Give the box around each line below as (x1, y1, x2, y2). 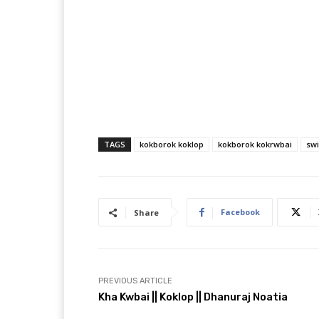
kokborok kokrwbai (218, 139, 292, 150)
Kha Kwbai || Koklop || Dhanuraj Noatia (98, 291, 288, 304)
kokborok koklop (140, 139, 204, 150)
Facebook (221, 206, 260, 218)
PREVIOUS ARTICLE (98, 276, 172, 286)
